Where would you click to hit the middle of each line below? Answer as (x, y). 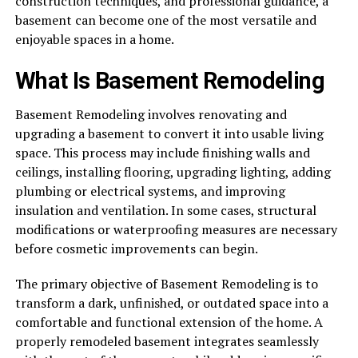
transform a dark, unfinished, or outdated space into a (171, 303)
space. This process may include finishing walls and (162, 153)
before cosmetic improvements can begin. (136, 249)
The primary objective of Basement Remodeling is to (166, 284)
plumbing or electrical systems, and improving (150, 191)
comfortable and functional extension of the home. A (169, 322)
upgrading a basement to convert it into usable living (169, 134)
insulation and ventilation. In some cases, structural (165, 211)
